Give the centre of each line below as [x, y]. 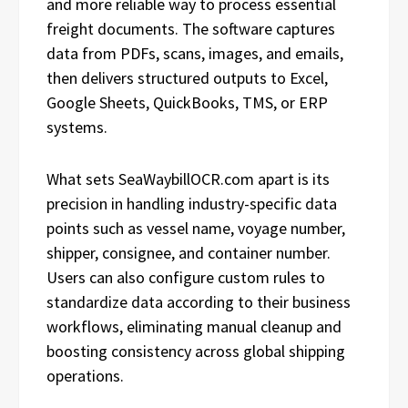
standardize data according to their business [199, 301]
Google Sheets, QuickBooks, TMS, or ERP [187, 102]
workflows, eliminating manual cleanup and [194, 326]
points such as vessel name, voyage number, [196, 228]
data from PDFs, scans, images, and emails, [195, 53]
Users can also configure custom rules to [186, 277]
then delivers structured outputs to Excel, [187, 77]
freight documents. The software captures [191, 28]
